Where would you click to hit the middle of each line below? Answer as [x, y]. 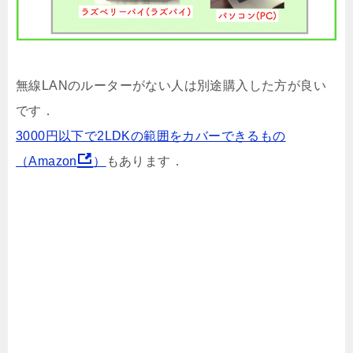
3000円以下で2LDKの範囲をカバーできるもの [151, 136]
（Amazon [46, 162]
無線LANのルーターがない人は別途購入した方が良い [171, 86]
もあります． [145, 162]
